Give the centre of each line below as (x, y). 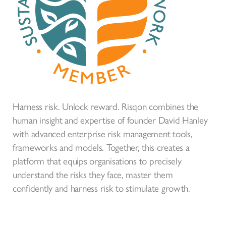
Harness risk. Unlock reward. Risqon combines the (106, 106)
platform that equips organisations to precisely (97, 160)
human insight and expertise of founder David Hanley (110, 120)
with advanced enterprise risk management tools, (103, 133)
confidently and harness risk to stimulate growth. (101, 188)
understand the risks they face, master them (93, 174)
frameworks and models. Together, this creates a (101, 147)
